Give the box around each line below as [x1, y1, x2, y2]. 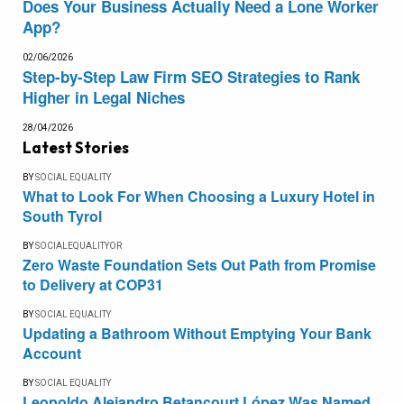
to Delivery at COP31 [23, 273, 163, 295]
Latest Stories [23, 137, 129, 157]
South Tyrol [23, 205, 102, 226]
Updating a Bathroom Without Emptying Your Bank [23, 322, 372, 344]
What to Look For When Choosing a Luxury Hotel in [23, 185, 375, 207]
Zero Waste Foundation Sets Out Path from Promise [23, 253, 376, 275]
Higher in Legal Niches [23, 86, 185, 108]
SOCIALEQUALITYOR [35, 240, 122, 251]
